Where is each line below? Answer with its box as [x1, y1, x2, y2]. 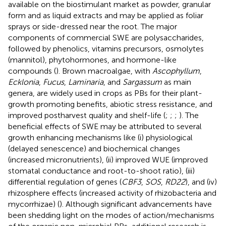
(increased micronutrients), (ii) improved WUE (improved [8, 154, 208, 164]
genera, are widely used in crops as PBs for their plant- [8, 88, 202, 98]
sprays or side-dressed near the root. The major [8, 21, 177, 31]
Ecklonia [8, 77, 39, 87]
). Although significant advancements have [60, 199, 212, 209]
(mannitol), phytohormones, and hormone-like [8, 54, 177, 65]
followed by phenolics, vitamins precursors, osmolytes [8, 43, 204, 53]
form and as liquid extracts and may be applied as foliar [8, 10, 203, 20]
